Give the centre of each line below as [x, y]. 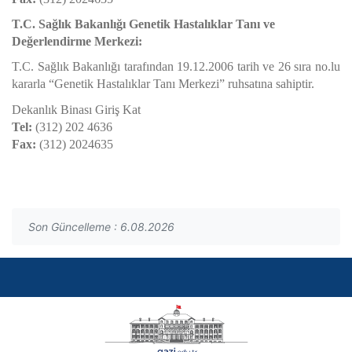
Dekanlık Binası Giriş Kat [76, 110]
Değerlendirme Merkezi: [77, 41]
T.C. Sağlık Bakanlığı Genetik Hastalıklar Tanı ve [143, 24]
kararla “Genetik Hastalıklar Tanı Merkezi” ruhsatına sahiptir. [163, 84]
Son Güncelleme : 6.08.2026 [101, 227]
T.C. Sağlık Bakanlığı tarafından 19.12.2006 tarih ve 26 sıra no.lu [176, 66]
